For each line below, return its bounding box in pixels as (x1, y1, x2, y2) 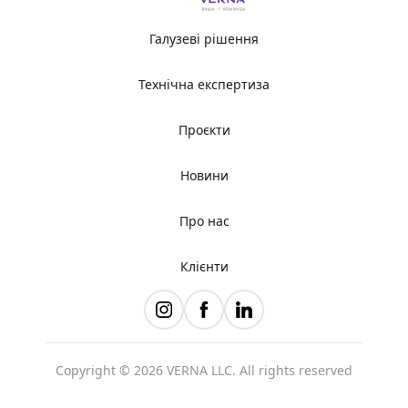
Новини (179, 166, 229, 184)
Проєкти (178, 120, 230, 138)
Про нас (178, 211, 229, 229)
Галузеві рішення (149, 29, 259, 47)
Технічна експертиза (138, 75, 270, 93)
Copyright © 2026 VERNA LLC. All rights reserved (56, 361, 352, 379)
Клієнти (179, 257, 229, 275)
